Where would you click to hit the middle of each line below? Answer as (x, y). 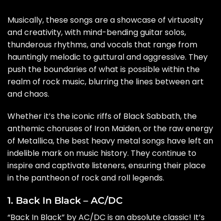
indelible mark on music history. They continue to (102, 153)
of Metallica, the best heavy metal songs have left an (110, 141)
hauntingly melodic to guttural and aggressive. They (108, 57)
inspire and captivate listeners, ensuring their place (107, 166)
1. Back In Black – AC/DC (65, 201)
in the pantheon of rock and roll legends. (86, 178)
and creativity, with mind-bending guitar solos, (97, 32)
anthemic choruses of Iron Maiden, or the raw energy (110, 129)
